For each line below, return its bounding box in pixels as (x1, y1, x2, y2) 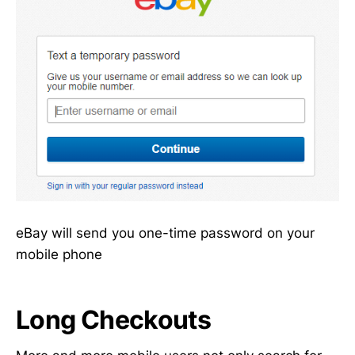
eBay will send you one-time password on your (16, 225, 315, 242)
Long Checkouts (16, 304, 212, 336)
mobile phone (16, 246, 102, 263)
